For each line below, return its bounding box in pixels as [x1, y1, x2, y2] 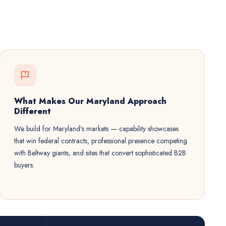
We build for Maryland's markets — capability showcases [14, 124, 179, 134]
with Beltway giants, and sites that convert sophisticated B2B [14, 148, 187, 158]
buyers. [14, 160, 35, 170]
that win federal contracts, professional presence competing [14, 136, 188, 146]
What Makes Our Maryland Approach [14, 95, 167, 107]
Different [14, 105, 51, 117]
